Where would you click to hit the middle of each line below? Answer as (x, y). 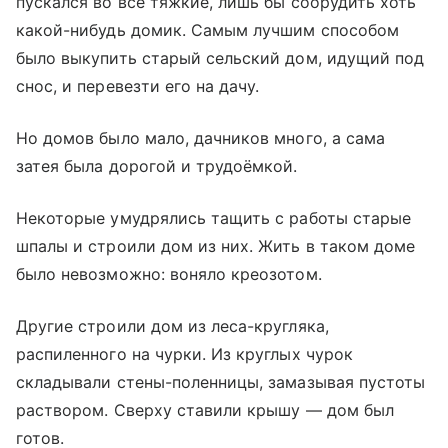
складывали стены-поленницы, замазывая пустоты (221, 381)
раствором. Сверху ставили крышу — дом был (205, 409)
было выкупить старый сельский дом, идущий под (220, 57)
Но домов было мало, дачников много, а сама (201, 137)
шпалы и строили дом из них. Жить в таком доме (216, 245)
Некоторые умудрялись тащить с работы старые (214, 217)
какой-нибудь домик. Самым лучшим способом (207, 29)
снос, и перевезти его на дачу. (138, 85)
